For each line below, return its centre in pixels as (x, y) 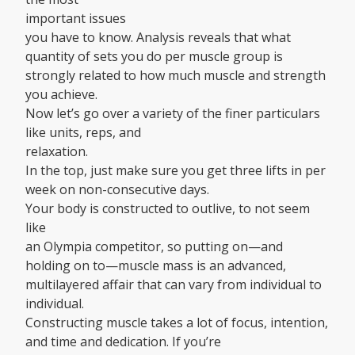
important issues (76, 19)
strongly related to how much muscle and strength (176, 76)
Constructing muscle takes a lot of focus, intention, (177, 323)
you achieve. (61, 95)
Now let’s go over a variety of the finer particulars (173, 114)
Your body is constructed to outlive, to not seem (168, 209)
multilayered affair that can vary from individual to (174, 285)
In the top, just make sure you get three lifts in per (176, 171)
